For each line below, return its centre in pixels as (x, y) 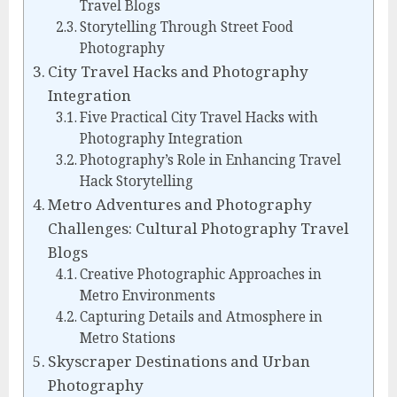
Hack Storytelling (136, 181)
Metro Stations (127, 338)
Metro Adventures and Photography (180, 204)
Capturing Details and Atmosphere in (201, 316)
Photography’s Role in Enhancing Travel (210, 160)
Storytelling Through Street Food (186, 27)
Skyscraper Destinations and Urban (179, 361)
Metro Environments (147, 295)
